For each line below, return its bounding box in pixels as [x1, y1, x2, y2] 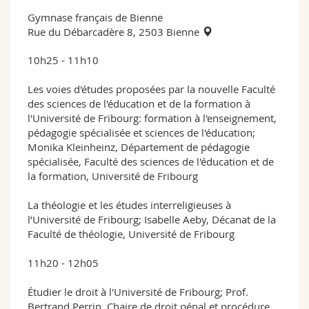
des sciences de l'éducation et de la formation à [28, 96, 250, 110]
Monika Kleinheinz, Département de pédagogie [28, 139, 250, 154]
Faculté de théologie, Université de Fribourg [28, 226, 235, 241]
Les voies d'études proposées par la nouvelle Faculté [28, 81, 275, 96]
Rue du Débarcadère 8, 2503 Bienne [28, 24, 202, 39]
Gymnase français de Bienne [28, 10, 163, 24]
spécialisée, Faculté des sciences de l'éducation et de [28, 154, 274, 168]
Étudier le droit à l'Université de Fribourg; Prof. [28, 284, 248, 299]
